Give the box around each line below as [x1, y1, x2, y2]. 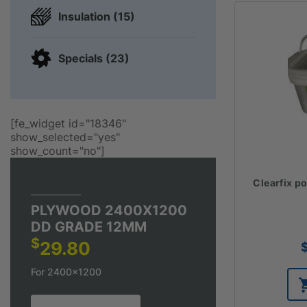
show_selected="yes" [10, 130, 120, 144]
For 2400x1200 [31, 265, 101, 278]
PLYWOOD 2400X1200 [31, 201, 187, 219]
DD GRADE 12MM [31, 218, 147, 235]
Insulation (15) [58, 9, 135, 23]
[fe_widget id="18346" [10, 116, 126, 130]
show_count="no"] [10, 143, 105, 158]
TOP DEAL [31, 179, 81, 191]
